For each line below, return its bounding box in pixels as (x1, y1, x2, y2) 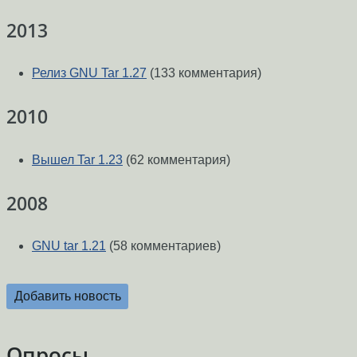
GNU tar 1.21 (32, 239, 106, 253)
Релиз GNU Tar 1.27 (32, 66, 147, 80)
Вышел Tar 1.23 (32, 152, 123, 167)
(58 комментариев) (106, 239, 221, 253)
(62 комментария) (123, 152, 230, 167)
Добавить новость (14, 288, 121, 303)
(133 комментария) (147, 66, 261, 80)
